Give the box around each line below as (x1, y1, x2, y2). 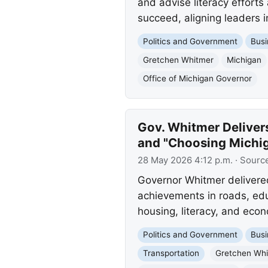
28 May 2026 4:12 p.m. (137, 154, 233, 166)
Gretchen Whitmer (142, 55, 214, 65)
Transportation (142, 248, 199, 258)
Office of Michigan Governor (142, 74, 252, 84)
